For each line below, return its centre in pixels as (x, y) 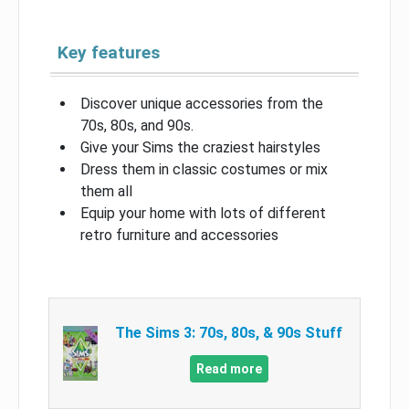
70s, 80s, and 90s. (137, 125)
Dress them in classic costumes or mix (204, 169)
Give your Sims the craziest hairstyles (200, 147)
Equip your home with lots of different (203, 213)
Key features (109, 52)
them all (106, 191)
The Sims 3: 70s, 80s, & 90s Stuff (229, 332)
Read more (229, 368)
